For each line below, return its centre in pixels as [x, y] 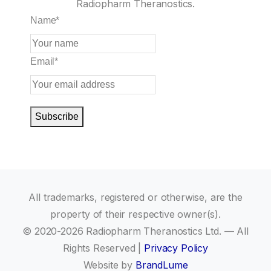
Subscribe [57, 117]
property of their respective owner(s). [135, 214]
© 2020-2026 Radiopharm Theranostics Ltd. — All [135, 231]
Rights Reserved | [104, 248]
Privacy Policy [176, 248]
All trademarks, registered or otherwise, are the [135, 198]
